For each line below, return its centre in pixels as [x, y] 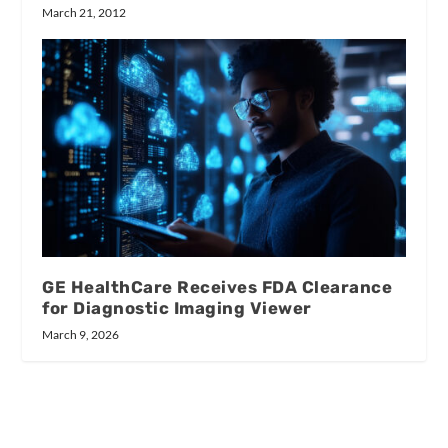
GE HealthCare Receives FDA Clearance [217, 287]
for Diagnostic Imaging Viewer [177, 308]
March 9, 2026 [81, 335]
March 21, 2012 [84, 13]
